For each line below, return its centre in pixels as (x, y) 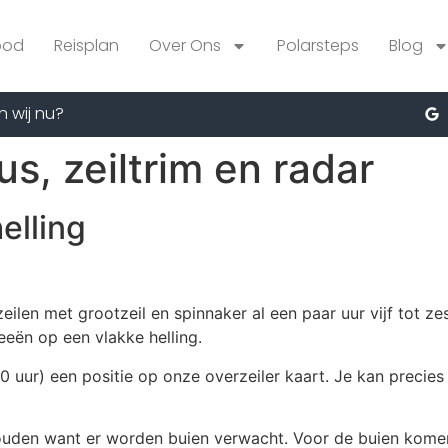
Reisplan (86, 45)
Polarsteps (317, 45)
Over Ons (184, 45)
